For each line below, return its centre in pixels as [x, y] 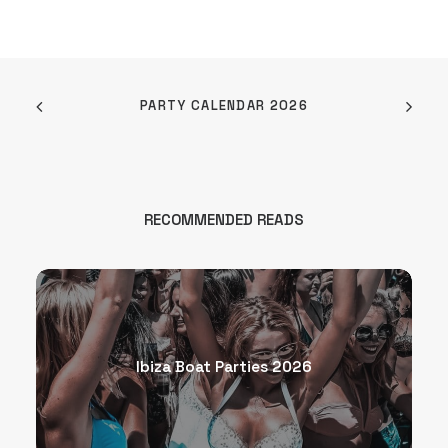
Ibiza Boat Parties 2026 [224, 367]
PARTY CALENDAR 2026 [224, 105]
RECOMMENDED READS [224, 219]
